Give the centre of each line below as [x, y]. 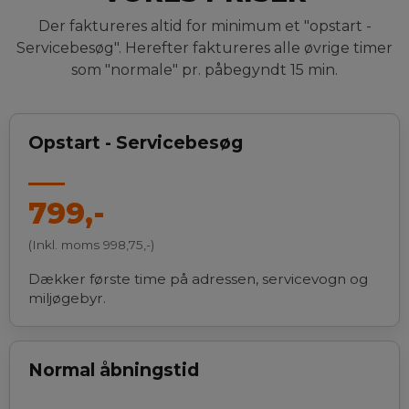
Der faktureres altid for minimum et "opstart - [204, 26]
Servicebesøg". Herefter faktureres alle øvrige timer [204, 47]
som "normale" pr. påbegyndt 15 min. [204, 69]
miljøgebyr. [67, 298]
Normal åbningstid [114, 369]
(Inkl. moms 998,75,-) [91, 244]
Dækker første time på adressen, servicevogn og [198, 278]
